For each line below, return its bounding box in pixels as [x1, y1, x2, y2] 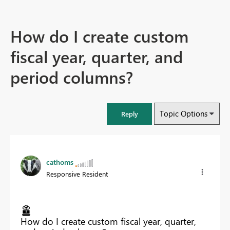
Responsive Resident [46, 169, 108, 179]
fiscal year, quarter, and [10, 45, 183, 68]
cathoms [46, 157, 73, 167]
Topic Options [160, 108, 207, 119]
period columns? [10, 65, 133, 89]
